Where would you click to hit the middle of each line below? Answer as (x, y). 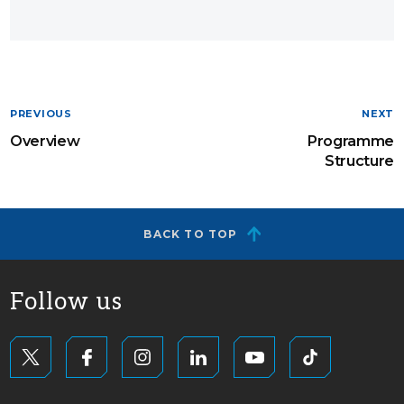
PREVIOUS (41, 114)
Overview (45, 141)
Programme (350, 141)
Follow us (66, 302)
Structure (359, 161)
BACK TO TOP (191, 234)
